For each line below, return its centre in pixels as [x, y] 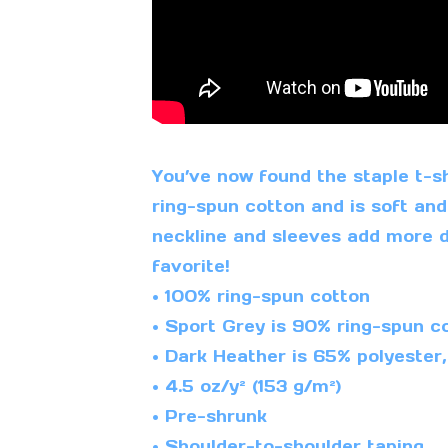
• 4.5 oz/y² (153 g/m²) [246, 386]
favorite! [190, 266]
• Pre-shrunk [209, 416]
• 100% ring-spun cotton [260, 296]
